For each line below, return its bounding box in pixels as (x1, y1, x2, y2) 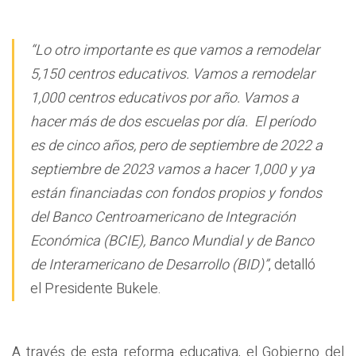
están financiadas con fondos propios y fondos (30, 183, 322, 205)
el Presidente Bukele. (30, 278, 161, 300)
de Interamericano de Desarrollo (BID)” (30, 254, 269, 277)
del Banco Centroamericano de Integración (30, 207, 296, 229)
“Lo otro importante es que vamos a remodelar (30, 40, 319, 62)
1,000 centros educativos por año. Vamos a (30, 87, 299, 110)
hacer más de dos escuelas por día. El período (30, 111, 315, 133)
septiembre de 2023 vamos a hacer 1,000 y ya (30, 159, 315, 181)
